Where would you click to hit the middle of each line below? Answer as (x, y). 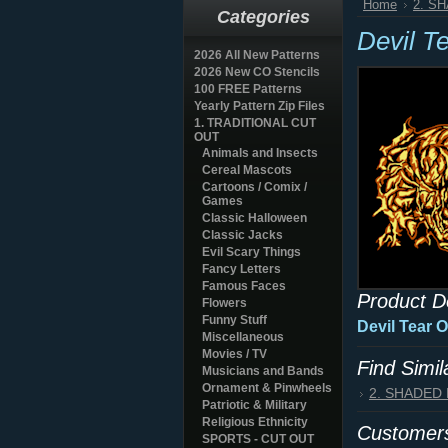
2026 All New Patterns (257, 55)
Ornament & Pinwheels (267, 388)
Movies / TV (234, 354)
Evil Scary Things (251, 252)
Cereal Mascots (247, 170)
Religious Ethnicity (255, 422)
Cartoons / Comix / (254, 187)
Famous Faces (244, 286)
